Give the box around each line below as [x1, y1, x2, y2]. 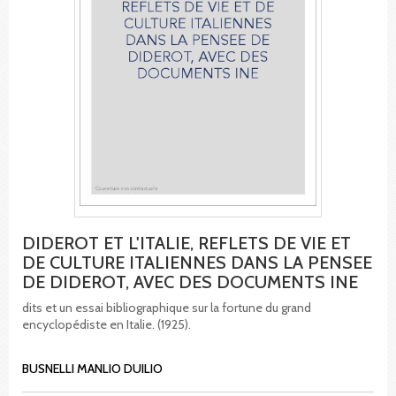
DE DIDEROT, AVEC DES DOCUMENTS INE [22, 270, 358, 293]
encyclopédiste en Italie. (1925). [22, 316, 191, 332]
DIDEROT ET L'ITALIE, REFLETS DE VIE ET [22, 232, 351, 254]
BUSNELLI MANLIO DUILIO [22, 360, 163, 377]
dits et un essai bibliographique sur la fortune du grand [22, 299, 311, 316]
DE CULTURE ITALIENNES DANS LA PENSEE [22, 251, 372, 273]
